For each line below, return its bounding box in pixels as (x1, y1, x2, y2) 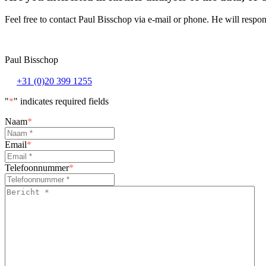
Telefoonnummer (5, 163, 69, 173)
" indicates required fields (14, 96, 109, 107)
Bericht (4, 185, 31, 196)
